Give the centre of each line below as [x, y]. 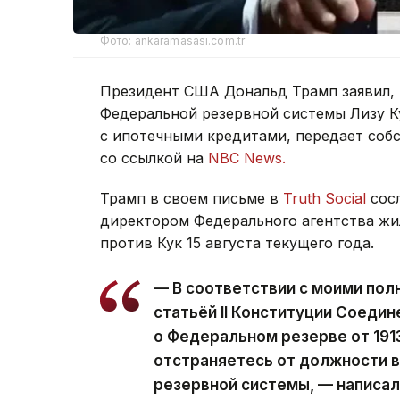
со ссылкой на [154, 158]
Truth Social [325, 199]
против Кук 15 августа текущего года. [237, 243]
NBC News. [247, 158]
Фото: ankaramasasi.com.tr [172, 41]
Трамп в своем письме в [192, 199]
